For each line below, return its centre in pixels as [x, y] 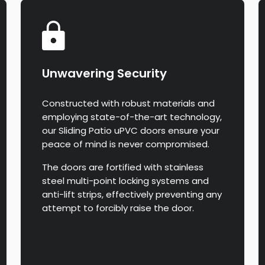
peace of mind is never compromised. [126, 144]
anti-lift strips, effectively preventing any [132, 195]
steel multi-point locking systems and [126, 181]
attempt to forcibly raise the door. [118, 208]
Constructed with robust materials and [129, 104]
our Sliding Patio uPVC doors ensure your [131, 131]
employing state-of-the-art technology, [132, 117]
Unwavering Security [105, 74]
